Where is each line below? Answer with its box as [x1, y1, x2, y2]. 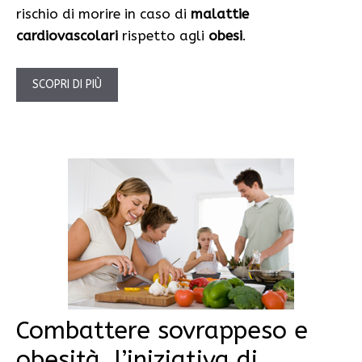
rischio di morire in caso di [16, 6, 191, 23]
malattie [191, 6, 249, 23]
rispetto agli [118, 27, 208, 44]
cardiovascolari [16, 27, 118, 44]
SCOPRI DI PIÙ [32, 77, 102, 91]
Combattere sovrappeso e [16, 315, 308, 345]
